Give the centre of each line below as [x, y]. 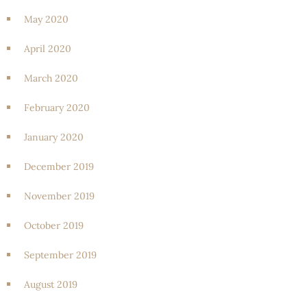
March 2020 [51, 78]
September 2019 [60, 255]
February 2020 [57, 107]
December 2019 [59, 166]
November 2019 [59, 196]
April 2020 [48, 48]
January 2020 [54, 137]
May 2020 [46, 19]
